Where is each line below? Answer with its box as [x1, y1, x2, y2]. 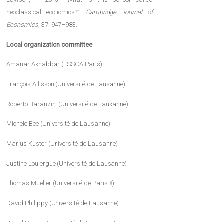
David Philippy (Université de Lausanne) [6, 199, 119, 207]
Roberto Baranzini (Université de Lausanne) [6, 100, 129, 108]
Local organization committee [6, 41, 93, 49]
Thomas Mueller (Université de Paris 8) [6, 179, 115, 187]
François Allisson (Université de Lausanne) [6, 80, 126, 88]
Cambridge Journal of [86, 8, 153, 16]
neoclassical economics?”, [6, 8, 86, 16]
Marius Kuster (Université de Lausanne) [6, 140, 118, 148]
